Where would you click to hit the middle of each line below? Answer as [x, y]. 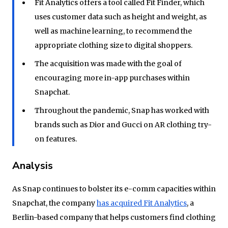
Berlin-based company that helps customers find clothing [114, 217]
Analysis [33, 165]
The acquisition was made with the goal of [108, 63]
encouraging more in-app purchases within [112, 78]
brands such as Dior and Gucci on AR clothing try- [123, 124]
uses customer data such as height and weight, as [120, 17]
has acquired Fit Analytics [142, 203]
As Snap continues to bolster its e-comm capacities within [114, 189]
